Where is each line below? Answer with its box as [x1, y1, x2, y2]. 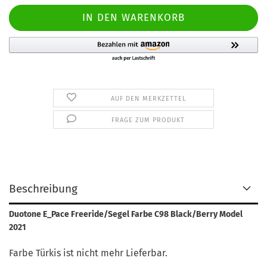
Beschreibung [9, 182, 77, 195]
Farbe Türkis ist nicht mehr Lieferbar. [9, 247, 170, 259]
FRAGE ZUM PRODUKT [111, 116, 185, 124]
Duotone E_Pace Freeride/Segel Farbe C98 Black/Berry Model [9, 209, 243, 219]
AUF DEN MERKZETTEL [110, 95, 186, 103]
